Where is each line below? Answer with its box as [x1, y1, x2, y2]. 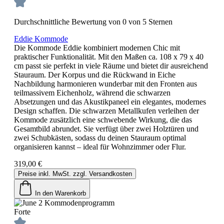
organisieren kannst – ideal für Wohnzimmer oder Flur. [14, 142, 186, 151]
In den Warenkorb [35, 189, 86, 197]
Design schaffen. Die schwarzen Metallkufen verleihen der [14, 106, 199, 115]
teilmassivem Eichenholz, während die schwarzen [14, 88, 170, 97]
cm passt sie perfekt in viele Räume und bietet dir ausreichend [14, 61, 208, 70]
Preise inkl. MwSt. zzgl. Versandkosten [18, 169, 132, 177]
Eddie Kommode [14, 34, 68, 43]
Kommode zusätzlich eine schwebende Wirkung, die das [14, 115, 192, 124]
